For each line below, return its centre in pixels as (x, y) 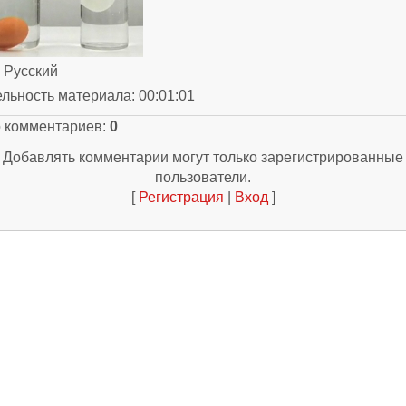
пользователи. (203, 177)
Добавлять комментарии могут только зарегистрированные (203, 157)
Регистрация (181, 197)
